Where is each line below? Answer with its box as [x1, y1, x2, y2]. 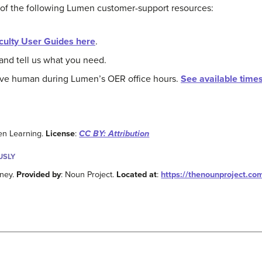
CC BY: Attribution [79, 129, 150, 139]
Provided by [16, 170, 61, 180]
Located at [116, 170, 157, 180]
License [46, 129, 75, 139]
